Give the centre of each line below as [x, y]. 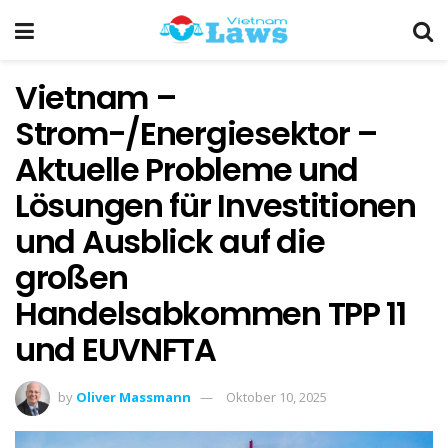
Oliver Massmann [133, 396]
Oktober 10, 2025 [276, 396]
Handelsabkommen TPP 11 [210, 313]
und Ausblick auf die [170, 241]
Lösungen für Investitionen [215, 205]
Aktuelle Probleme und [187, 169]
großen [71, 277]
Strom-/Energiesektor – [196, 133]
